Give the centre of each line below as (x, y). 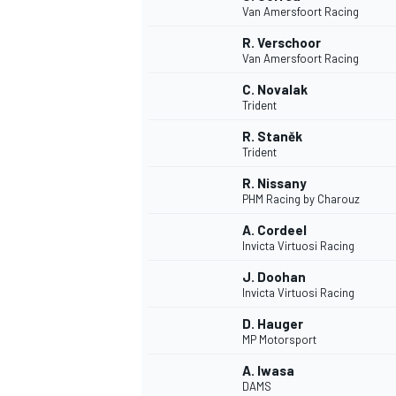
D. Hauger (273, 324)
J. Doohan (274, 277)
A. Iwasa (268, 371)
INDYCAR (164, 371)
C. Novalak (275, 90)
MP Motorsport (279, 340)
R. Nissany (274, 183)
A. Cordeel (274, 230)
